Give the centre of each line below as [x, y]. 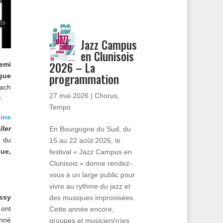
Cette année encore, [81, 209]
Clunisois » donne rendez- [90, 163]
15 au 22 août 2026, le [85, 140]
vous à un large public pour [92, 174]
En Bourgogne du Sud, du [90, 129]
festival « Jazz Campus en [90, 152]
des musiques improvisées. [92, 197]
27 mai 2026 [69, 95]
